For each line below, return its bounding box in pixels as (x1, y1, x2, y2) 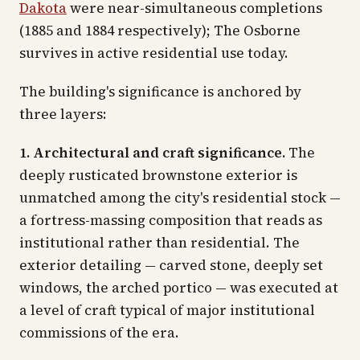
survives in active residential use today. (19, 43, 288, 63)
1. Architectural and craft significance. (19, 143, 285, 162)
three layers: (19, 104, 107, 124)
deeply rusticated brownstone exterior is (19, 166, 297, 185)
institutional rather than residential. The (19, 233, 300, 252)
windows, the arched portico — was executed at (19, 278, 338, 297)
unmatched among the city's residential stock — (19, 188, 341, 207)
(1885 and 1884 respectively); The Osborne (19, 21, 301, 40)
